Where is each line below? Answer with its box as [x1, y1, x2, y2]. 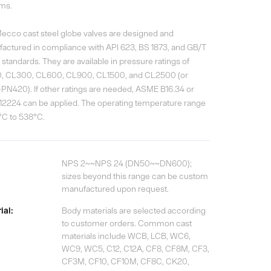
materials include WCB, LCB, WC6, [61, 231, 191, 241]
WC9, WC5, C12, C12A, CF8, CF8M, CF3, [61, 244, 209, 254]
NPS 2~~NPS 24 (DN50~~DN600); [61, 158, 192, 168]
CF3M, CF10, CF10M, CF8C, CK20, [61, 256, 189, 267]
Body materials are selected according [61, 206, 206, 216]
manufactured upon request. [61, 183, 169, 194]
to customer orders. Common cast [61, 218, 192, 229]
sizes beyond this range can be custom [61, 171, 208, 181]
